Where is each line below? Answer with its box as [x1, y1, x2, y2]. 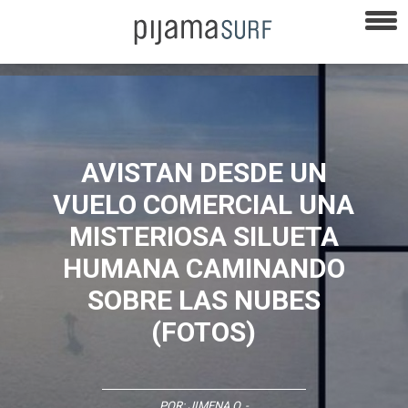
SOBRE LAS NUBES [87, 283, 321, 316]
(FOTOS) [151, 315, 257, 348]
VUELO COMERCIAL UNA [53, 188, 355, 220]
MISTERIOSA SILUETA [68, 219, 339, 252]
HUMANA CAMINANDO [62, 251, 345, 284]
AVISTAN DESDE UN [80, 156, 327, 189]
